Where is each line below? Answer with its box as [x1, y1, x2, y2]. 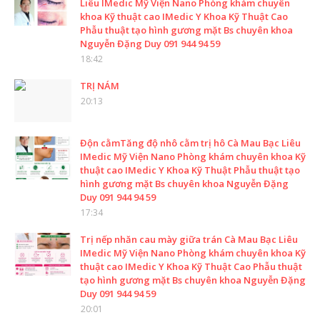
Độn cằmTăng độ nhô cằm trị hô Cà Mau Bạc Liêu [80, 136, 301, 149]
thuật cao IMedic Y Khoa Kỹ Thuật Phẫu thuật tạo [80, 163, 300, 176]
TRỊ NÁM [80, 79, 119, 92]
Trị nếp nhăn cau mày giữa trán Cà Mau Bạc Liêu [80, 232, 298, 246]
